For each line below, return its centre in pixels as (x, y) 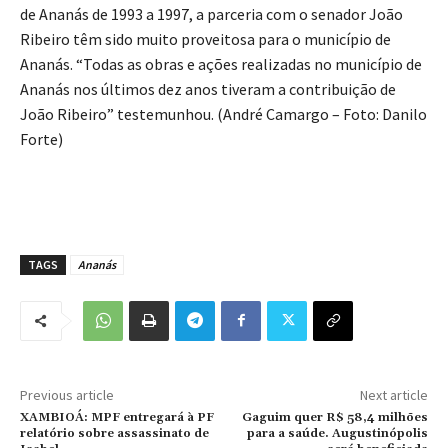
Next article (393, 394)
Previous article (67, 394)
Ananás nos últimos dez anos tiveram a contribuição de (208, 88)
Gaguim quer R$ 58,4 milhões (334, 417)
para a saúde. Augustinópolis (337, 433)
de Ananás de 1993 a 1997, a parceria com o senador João (211, 13)
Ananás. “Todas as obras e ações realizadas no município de (221, 63)
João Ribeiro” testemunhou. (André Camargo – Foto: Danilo (223, 113)
